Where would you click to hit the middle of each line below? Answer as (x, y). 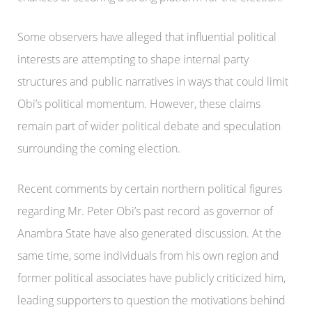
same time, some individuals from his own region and (148, 256)
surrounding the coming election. (99, 149)
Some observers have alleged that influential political (147, 37)
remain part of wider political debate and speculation (149, 126)
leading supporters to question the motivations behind (151, 300)
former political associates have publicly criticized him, (151, 278)
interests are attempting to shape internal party (133, 60)
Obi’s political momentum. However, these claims (139, 104)
